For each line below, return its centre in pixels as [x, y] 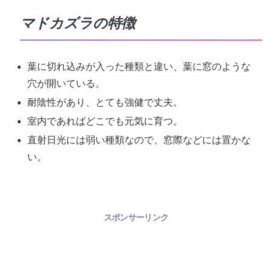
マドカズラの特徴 [77, 24]
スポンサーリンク [136, 218]
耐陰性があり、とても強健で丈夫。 [105, 103]
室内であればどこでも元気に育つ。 [105, 121]
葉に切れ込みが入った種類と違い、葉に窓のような [139, 66]
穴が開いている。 [66, 83]
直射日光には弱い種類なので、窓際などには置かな [139, 140]
